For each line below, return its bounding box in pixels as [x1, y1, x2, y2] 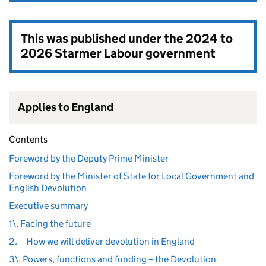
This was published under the [21, 31, 186, 46]
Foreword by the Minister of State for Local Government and [9, 170, 254, 182]
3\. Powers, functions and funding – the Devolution [9, 254, 216, 265]
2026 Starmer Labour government [21, 46, 216, 61]
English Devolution [9, 182, 87, 194]
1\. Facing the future [9, 218, 91, 229]
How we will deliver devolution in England [26, 236, 195, 247]
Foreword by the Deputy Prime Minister [9, 153, 169, 164]
